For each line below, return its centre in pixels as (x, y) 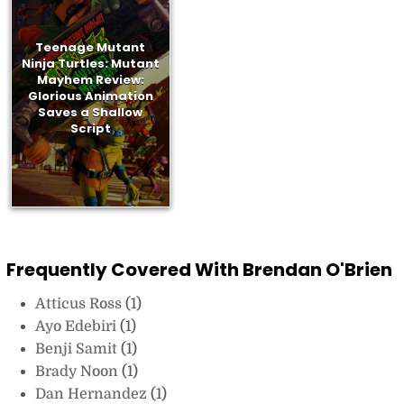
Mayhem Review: (90, 80)
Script (90, 129)
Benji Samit (78, 349)
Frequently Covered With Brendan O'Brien (199, 269)
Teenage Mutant (91, 48)
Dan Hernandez (92, 394)
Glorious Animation (90, 96)
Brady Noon (78, 371)
